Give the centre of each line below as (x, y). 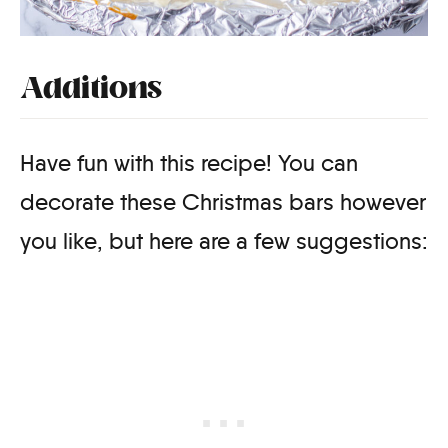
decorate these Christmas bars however (223, 201)
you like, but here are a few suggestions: (224, 240)
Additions (91, 90)
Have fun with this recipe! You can (189, 162)
